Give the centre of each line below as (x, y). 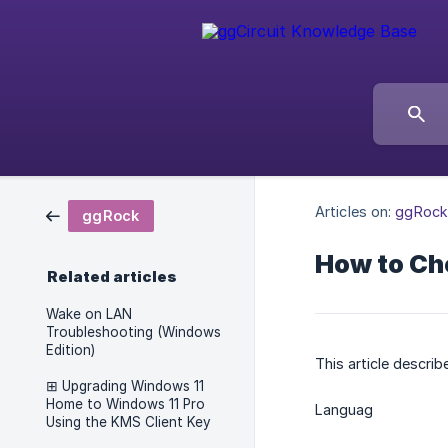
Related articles (112, 277)
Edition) (70, 350)
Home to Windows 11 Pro (125, 404)
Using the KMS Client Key (128, 422)
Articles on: (353, 211)
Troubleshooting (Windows (133, 332)
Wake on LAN (89, 314)
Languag (344, 409)
